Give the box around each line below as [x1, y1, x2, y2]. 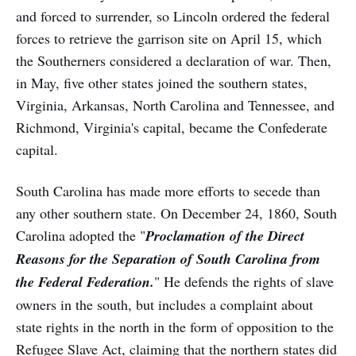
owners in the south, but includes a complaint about [16, 294, 313, 314]
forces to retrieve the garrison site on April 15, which [16, 28, 322, 48]
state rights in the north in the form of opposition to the [16, 316, 334, 336]
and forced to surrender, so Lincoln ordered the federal [16, 6, 330, 25]
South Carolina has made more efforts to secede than [16, 180, 320, 200]
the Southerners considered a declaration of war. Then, [16, 50, 331, 70]
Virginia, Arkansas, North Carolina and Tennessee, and [16, 95, 335, 114]
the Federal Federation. [16, 271, 154, 292]
